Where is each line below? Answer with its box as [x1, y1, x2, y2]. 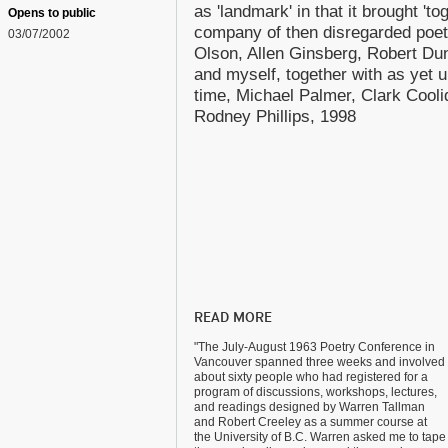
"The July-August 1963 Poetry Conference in [194, 340, 435, 354]
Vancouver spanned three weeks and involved [194, 355, 445, 369]
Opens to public [8, 6, 96, 20]
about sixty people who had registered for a [194, 370, 428, 384]
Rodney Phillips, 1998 [194, 107, 356, 126]
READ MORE [194, 309, 272, 326]
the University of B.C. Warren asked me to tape [194, 430, 446, 444]
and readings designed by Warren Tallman [194, 400, 425, 414]
